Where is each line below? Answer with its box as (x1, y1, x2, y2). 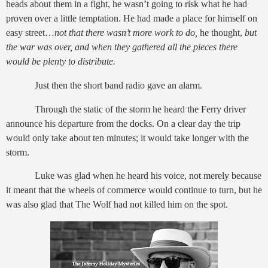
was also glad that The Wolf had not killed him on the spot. (6, 199, 228, 210)
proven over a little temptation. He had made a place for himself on (6, 13, 257, 23)
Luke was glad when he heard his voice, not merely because (35, 170, 261, 181)
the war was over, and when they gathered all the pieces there (6, 41, 237, 52)
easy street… (6, 27, 54, 38)
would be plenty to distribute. (6, 56, 115, 66)
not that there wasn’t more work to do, (54, 27, 200, 38)
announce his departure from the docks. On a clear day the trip (6, 118, 240, 129)
